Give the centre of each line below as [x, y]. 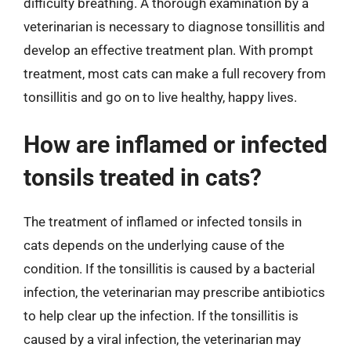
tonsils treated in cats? [143, 177]
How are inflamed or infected [175, 145]
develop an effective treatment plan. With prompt [168, 50]
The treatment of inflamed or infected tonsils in [163, 222]
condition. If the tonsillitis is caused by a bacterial [169, 269]
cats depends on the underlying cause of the [154, 245]
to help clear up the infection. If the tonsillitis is [161, 316]
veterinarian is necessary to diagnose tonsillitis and [174, 26]
